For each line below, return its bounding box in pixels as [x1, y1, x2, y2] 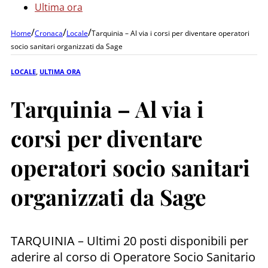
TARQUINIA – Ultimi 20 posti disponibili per [11, 232, 248, 249]
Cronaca [35, 28, 63, 38]
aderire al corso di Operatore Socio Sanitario [11, 248, 255, 265]
